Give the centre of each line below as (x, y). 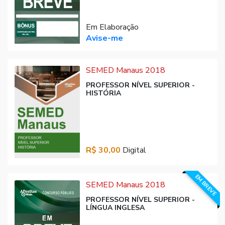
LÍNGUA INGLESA (115, 207)
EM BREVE (205, 185)
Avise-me (104, 38)
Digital (133, 150)
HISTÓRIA (103, 93)
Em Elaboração (112, 27)
